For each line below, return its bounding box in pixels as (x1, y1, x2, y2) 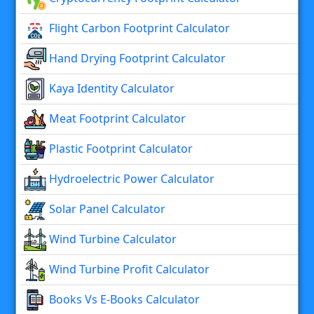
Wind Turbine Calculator (46, 231, 177, 247)
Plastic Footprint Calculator (46, 140, 193, 156)
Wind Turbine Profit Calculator (46, 261, 210, 277)
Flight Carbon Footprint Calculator (46, 20, 230, 36)
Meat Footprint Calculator (46, 110, 186, 126)
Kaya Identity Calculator (46, 80, 175, 96)
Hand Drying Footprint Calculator (46, 50, 226, 66)
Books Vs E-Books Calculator (46, 291, 200, 307)
